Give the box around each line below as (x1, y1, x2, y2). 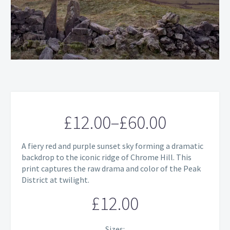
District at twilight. (22, 175, 89, 185)
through (114, 184, 175, 207)
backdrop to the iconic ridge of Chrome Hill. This (22, 152, 191, 162)
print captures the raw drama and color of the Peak (22, 163, 201, 174)
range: (114, 147, 160, 170)
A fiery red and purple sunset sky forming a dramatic (22, 141, 203, 151)
